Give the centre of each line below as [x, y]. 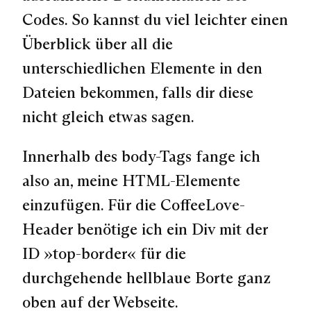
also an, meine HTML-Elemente [131, 181]
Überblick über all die [98, 43]
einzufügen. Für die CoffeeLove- [134, 205]
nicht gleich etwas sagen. [108, 116]
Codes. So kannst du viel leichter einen [155, 19]
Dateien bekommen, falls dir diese [138, 92]
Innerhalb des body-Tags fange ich [141, 157]
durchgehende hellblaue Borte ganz [146, 278]
